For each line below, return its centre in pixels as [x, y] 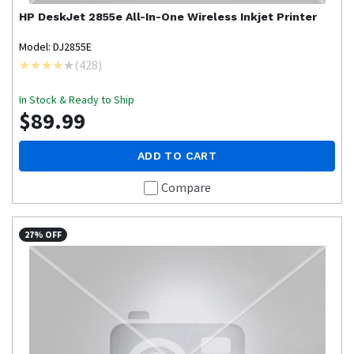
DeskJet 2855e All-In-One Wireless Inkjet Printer [177, 17]
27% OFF [43, 235]
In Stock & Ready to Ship [77, 100]
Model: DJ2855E [55, 47]
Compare [186, 188]
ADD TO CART [177, 156]
